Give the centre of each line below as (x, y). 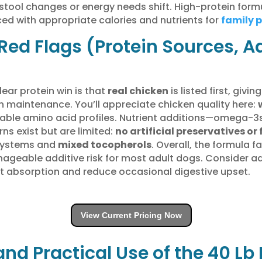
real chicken (138, 91)
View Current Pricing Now (131, 215)
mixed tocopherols (104, 144)
